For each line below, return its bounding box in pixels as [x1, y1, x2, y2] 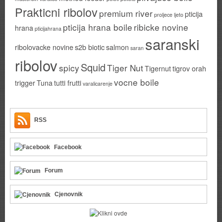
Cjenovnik [55, 191, 83, 198]
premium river [99, 6, 153, 19]
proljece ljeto [154, 10, 183, 18]
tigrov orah [172, 63, 206, 73]
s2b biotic [75, 42, 105, 52]
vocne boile [114, 75, 159, 88]
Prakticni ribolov [15, 3, 98, 20]
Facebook [54, 143, 82, 151]
